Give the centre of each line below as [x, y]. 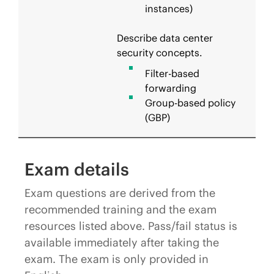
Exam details [77, 169]
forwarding [171, 88]
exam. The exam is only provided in [117, 259]
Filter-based [172, 73]
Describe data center [165, 38]
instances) [169, 9]
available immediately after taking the [122, 243]
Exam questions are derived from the [120, 193]
